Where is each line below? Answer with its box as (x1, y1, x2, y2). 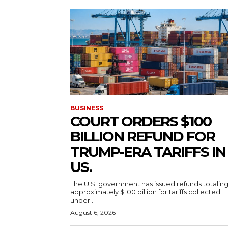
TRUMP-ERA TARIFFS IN (70, 142, 225, 160)
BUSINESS (70, 104, 103, 112)
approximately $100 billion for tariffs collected (70, 187, 220, 196)
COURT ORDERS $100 (70, 112, 211, 130)
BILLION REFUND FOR (70, 127, 215, 145)
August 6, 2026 (70, 208, 116, 216)
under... (70, 195, 95, 204)
